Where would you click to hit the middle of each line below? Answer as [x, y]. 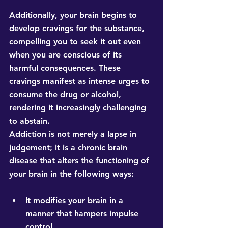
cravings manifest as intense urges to [81, 81]
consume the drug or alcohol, [66, 95]
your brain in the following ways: [72, 174]
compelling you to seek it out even [76, 42]
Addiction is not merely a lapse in [74, 134]
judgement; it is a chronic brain [69, 148]
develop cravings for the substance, [78, 28]
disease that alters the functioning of [80, 161]
